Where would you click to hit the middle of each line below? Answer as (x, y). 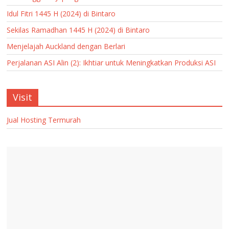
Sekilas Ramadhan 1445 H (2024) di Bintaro (78, 30)
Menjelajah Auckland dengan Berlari (66, 46)
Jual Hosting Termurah (44, 120)
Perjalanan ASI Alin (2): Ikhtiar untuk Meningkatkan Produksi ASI (111, 62)
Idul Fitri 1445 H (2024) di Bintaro (61, 13)
